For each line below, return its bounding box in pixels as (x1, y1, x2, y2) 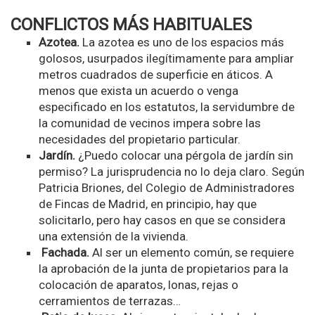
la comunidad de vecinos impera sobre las (39, 115, 261, 130)
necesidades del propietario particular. (39, 131, 240, 146)
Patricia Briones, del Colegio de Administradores (39, 180, 295, 195)
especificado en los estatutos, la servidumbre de (39, 99, 295, 114)
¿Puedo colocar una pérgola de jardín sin (75, 148, 293, 162)
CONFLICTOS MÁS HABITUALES (11, 14, 252, 34)
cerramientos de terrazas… (39, 293, 181, 308)
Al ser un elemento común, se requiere (89, 245, 294, 259)
